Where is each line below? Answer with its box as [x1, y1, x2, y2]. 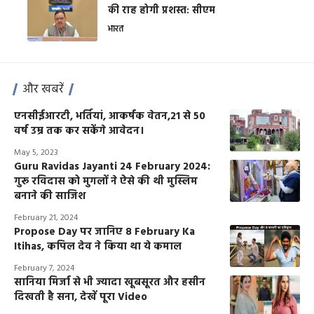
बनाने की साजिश [14, 187, 86, 205]
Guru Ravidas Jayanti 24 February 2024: [14, 158, 210, 175]
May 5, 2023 [14, 145, 58, 160]
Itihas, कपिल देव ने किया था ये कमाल [14, 238, 182, 255]
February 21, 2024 [14, 210, 78, 225]
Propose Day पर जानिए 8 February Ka [14, 223, 195, 240]
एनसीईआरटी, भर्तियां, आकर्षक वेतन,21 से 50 [14, 107, 205, 125]
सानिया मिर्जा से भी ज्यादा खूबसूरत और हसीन [14, 273, 205, 291]
